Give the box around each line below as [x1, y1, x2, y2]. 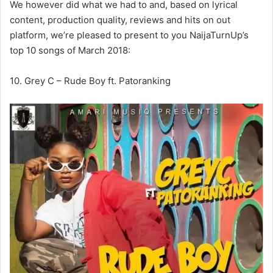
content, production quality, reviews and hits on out [10, 13, 230, 26]
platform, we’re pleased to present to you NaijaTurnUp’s [10, 29, 249, 41]
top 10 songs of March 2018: [10, 44, 130, 56]
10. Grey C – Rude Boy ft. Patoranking [10, 74, 171, 87]
